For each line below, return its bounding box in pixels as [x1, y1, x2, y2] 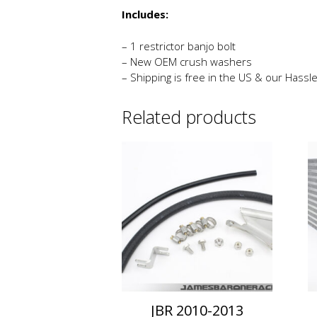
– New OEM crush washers [122, 54, 252, 69]
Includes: [122, 7, 168, 22]
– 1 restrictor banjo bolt [122, 38, 236, 53]
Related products [122, 104, 256, 129]
